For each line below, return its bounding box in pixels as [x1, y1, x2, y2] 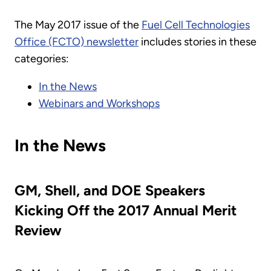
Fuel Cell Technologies [142, 18, 250, 32]
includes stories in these [139, 35, 256, 49]
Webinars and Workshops [39, 97, 160, 111]
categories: [15, 52, 69, 66]
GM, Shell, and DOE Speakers [15, 182, 205, 200]
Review [15, 222, 62, 240]
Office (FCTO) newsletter [15, 35, 139, 49]
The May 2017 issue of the [15, 18, 142, 32]
